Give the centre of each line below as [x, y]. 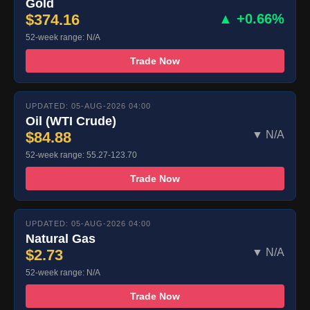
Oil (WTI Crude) [71, 121]
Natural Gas [61, 238]
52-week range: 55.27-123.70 [81, 155]
